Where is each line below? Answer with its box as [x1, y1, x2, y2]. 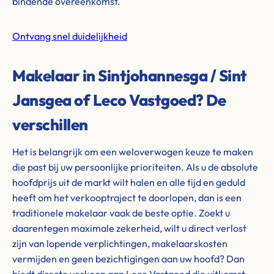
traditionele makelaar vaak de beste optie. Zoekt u [12, 207, 230, 219]
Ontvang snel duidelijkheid [12, 30, 127, 42]
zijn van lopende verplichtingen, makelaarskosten [12, 237, 228, 250]
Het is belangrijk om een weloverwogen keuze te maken [12, 146, 253, 158]
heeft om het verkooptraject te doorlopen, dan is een [12, 191, 242, 204]
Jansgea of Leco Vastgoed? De [12, 90, 226, 110]
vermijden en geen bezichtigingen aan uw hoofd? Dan [12, 253, 245, 265]
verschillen [12, 114, 88, 135]
